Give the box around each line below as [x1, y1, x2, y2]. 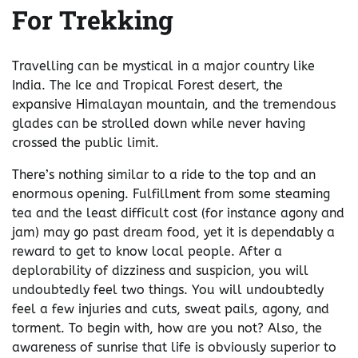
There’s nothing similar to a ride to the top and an [12, 166, 316, 182]
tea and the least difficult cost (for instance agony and [12, 205, 344, 221]
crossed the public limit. [12, 134, 159, 150]
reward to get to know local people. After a [12, 243, 282, 259]
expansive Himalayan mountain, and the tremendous [12, 96, 336, 112]
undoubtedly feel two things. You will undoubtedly [12, 281, 324, 297]
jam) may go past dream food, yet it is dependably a [12, 224, 335, 240]
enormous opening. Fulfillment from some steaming [12, 185, 330, 201]
